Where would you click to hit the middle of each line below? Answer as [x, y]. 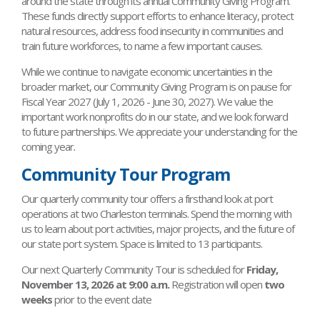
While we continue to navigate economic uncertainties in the [147, 71]
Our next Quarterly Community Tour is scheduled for [134, 269]
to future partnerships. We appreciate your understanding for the [159, 131]
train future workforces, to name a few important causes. [142, 46]
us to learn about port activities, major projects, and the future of [158, 229]
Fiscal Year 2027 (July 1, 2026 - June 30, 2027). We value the [147, 101]
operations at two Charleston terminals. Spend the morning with [156, 214]
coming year [47, 146]
